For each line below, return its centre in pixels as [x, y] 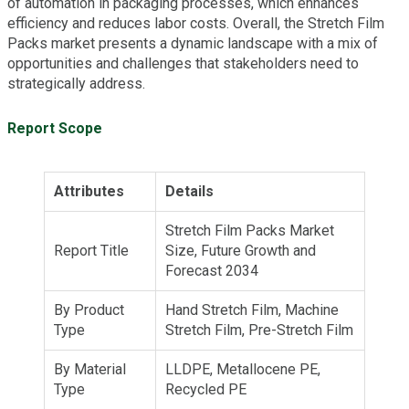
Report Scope [55, 128]
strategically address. [76, 83]
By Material [90, 369]
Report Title [91, 250]
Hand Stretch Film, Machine [252, 309]
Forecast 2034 [212, 270]
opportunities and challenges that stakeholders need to [183, 63]
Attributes [89, 191]
